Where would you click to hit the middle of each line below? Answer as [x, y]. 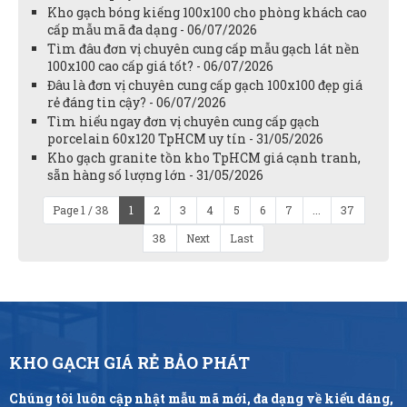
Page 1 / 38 [81, 209]
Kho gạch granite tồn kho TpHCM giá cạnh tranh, [204, 157]
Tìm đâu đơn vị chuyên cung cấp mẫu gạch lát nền [203, 48]
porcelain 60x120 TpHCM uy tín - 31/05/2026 [185, 138]
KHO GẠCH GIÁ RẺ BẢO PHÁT [129, 362]
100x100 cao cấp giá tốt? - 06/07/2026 [160, 65]
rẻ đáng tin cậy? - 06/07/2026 [137, 102]
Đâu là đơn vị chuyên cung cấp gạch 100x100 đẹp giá [205, 84]
